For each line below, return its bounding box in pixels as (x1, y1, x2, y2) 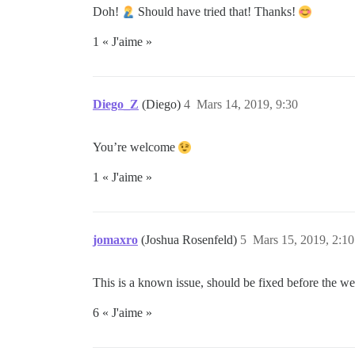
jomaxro (93, 233, 138, 246)
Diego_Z (93, 97, 139, 111)
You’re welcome (93, 140, 178, 154)
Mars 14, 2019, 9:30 (197, 97, 298, 111)
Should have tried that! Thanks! (135, 5, 299, 18)
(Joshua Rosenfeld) (141, 233, 240, 246)
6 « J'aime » (93, 306, 152, 319)
